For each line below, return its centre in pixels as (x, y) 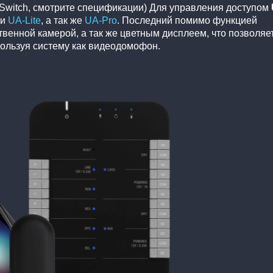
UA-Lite (24, 20)
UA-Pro (101, 20)
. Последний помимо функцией (187, 20)
